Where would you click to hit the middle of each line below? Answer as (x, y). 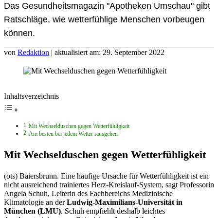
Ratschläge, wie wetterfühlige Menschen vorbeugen (104, 19)
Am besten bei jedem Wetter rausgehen (73, 134)
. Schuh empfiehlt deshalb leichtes (113, 211)
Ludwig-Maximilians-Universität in (125, 202)
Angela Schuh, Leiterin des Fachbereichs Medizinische (88, 193)
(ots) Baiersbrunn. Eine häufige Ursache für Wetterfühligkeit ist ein (106, 176)
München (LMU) (32, 211)
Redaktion (33, 52)
